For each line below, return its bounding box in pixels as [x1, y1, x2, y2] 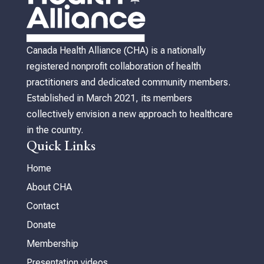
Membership [26, 238, 78, 250]
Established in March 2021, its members [26, 93, 192, 104]
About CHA [26, 181, 72, 193]
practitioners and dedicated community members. [26, 77, 230, 88]
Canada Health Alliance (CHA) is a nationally [26, 45, 206, 57]
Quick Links [26, 136, 95, 155]
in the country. [26, 124, 83, 136]
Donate [26, 219, 56, 231]
